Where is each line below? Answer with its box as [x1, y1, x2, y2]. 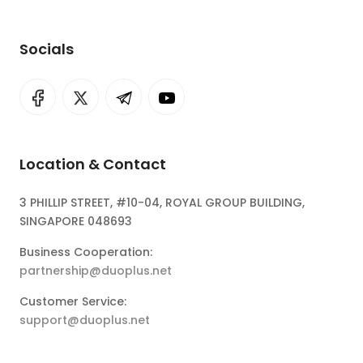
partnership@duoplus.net [19, 262, 172, 279]
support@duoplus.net [19, 311, 150, 328]
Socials [19, 38, 74, 59]
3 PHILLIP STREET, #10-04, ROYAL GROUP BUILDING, [19, 194, 305, 211]
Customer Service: [19, 293, 126, 310]
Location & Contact [19, 153, 166, 174]
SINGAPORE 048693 [19, 212, 132, 229]
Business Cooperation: [19, 243, 152, 260]
